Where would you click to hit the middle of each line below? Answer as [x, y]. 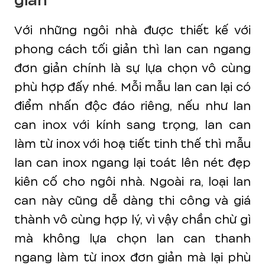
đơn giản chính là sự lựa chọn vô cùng [132, 68]
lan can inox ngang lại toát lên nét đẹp [132, 163]
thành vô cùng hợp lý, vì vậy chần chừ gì [132, 219]
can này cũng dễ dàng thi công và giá [132, 201]
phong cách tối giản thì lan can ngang [132, 49]
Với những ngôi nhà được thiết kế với [132, 30]
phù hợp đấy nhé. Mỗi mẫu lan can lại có [132, 87]
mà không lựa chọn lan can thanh [132, 238]
